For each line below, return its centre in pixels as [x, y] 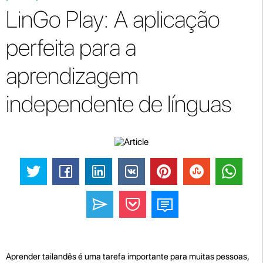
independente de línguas [119, 104]
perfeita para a [71, 48]
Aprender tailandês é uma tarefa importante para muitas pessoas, [127, 256]
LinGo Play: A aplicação [113, 19]
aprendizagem [72, 76]
